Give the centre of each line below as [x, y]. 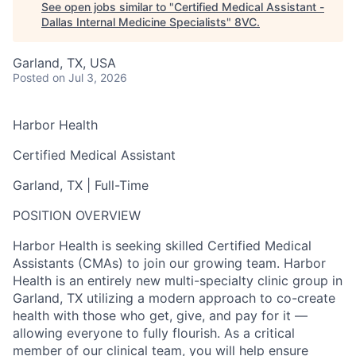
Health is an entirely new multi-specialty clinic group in [178, 281]
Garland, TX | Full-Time [81, 185]
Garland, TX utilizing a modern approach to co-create [174, 298]
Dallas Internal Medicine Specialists [134, 22]
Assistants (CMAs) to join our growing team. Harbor [169, 263]
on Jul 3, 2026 [90, 77]
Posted [31, 77]
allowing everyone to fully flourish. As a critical [154, 333]
